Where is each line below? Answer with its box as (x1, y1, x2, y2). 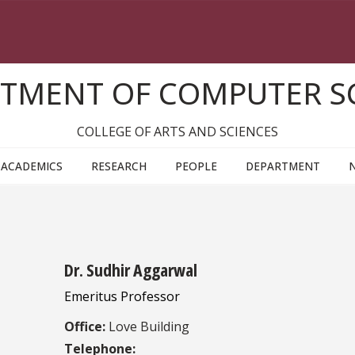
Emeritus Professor (64, 288, 181, 306)
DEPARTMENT (246, 158, 320, 174)
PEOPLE (175, 158, 217, 174)
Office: (64, 318, 106, 336)
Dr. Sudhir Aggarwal (64, 258, 198, 282)
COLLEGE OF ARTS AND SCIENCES (76, 122, 278, 140)
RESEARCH (91, 158, 147, 174)
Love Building (105, 318, 190, 336)
